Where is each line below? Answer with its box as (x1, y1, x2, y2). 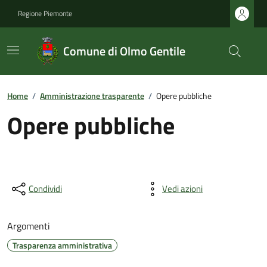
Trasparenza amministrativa (13, 239, 112, 252)
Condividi (29, 182, 62, 195)
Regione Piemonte (18, 8, 72, 19)
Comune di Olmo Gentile (63, 42, 186, 60)
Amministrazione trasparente (40, 89, 144, 102)
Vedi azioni (162, 182, 203, 195)
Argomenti (7, 219, 50, 233)
